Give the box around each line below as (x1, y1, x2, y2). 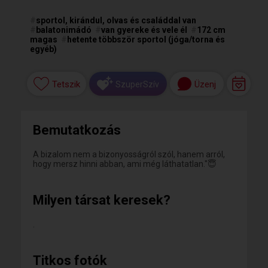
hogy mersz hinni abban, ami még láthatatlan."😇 (33, 159, 217, 169)
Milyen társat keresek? (33, 193, 170, 208)
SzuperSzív (115, 79, 159, 89)
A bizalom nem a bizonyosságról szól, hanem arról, (33, 150, 225, 159)
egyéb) (30, 44, 57, 54)
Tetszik (51, 79, 80, 90)
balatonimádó (36, 25, 92, 35)
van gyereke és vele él (101, 25, 187, 35)
